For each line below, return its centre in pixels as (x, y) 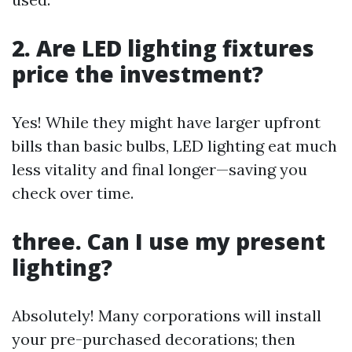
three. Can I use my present (169, 241)
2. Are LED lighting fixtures (163, 48)
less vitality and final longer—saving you (159, 169)
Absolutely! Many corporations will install (167, 315)
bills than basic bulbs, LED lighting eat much (174, 145)
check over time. (73, 192)
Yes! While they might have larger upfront (166, 122)
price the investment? (137, 73)
